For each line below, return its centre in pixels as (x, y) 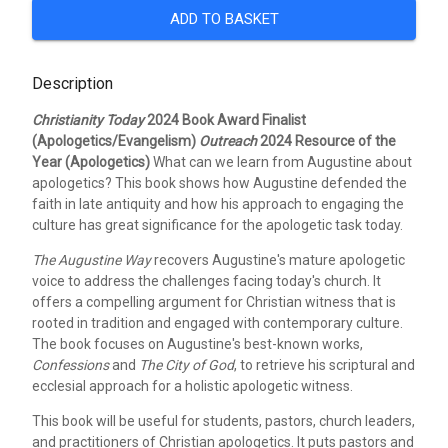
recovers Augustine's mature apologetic (278, 259)
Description (72, 83)
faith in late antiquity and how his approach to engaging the (218, 203)
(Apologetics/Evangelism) (115, 140)
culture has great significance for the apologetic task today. (217, 224)
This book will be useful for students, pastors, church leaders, (223, 420)
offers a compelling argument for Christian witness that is (214, 301)
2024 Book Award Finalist (225, 119)
